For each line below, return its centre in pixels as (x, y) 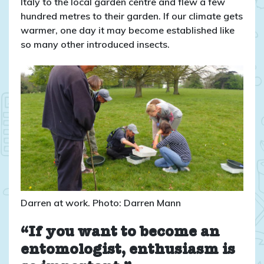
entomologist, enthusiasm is (128, 250)
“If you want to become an (120, 232)
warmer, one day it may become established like (128, 30)
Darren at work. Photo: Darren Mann (101, 202)
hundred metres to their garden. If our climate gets (132, 16)
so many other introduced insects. (95, 44)
